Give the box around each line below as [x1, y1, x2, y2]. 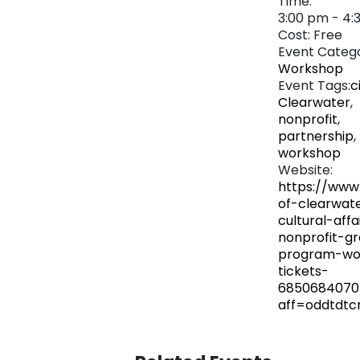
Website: [278, 161, 333, 180]
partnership [278, 127, 354, 146]
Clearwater [278, 93, 350, 112]
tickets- [278, 262, 329, 281]
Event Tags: [278, 76, 350, 96]
